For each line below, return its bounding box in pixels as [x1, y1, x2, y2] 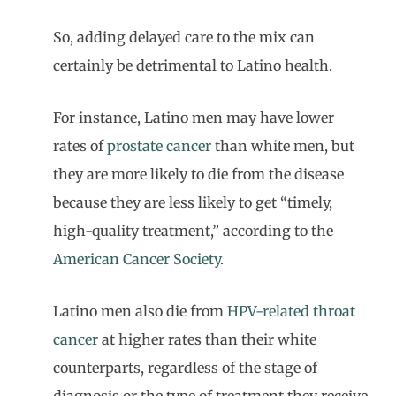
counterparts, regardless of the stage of [53, 359, 317, 377]
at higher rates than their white [98, 331, 316, 348]
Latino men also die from [53, 302, 227, 320]
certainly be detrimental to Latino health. [53, 57, 332, 74]
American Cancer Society [53, 250, 220, 268]
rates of [53, 137, 107, 155]
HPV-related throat [227, 302, 355, 320]
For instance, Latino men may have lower [53, 109, 334, 126]
